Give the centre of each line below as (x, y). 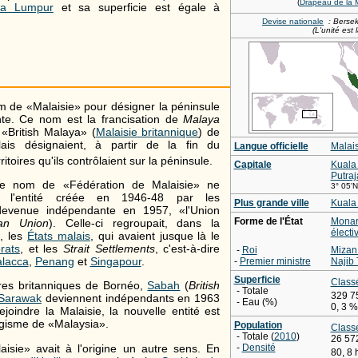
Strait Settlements (109, 248)
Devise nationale (293, 22)
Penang (54, 261)
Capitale (253, 165)
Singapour (115, 261)
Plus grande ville (271, 203)
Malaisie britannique (147, 131)
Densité (259, 348)
